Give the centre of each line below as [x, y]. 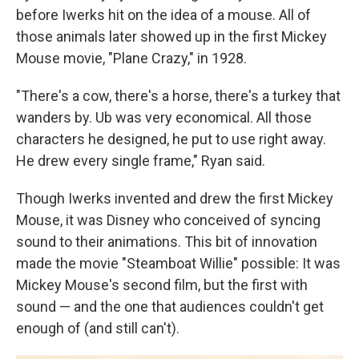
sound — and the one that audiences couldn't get [170, 306]
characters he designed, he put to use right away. [171, 139]
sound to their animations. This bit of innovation [167, 241]
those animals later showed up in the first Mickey [171, 36]
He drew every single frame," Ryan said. [141, 160]
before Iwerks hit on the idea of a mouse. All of [163, 14]
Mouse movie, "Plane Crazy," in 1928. [131, 58]
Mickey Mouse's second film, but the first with [162, 284]
